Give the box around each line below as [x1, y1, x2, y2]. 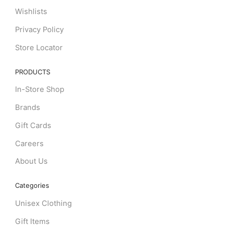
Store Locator [15, 43, 63, 52]
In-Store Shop [15, 85, 64, 94]
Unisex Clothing [15, 198, 72, 208]
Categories [15, 181, 49, 190]
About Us [15, 157, 48, 166]
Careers [15, 139, 44, 148]
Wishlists [15, 7, 47, 17]
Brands [15, 102, 40, 112]
